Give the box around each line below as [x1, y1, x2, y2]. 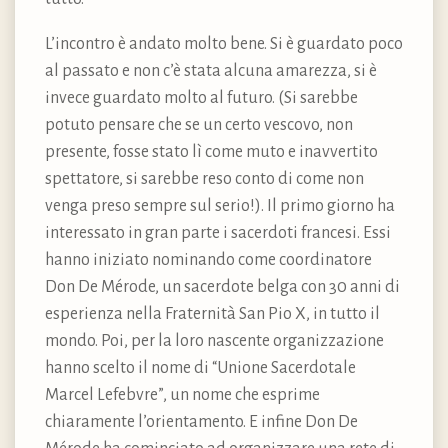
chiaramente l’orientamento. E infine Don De [45, 412, 358, 431]
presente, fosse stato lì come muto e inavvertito [45, 142, 378, 161]
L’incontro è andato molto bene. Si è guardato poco [45, 34, 403, 53]
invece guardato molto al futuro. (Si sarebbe [45, 88, 358, 107]
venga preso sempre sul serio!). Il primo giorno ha [45, 196, 395, 215]
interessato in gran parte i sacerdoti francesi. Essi [45, 223, 391, 242]
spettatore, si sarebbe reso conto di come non [45, 169, 364, 188]
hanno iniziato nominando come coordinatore [45, 250, 372, 269]
